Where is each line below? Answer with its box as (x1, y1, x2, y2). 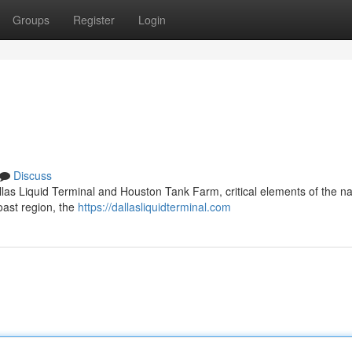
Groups (13, 12, 49, 27)
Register (73, 12, 115, 27)
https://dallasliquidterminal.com (78, 199, 231, 214)
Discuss (13, 167, 52, 183)
